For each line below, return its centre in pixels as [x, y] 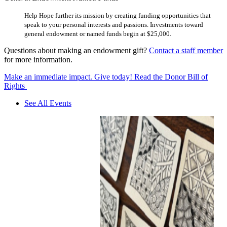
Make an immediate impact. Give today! [69, 77]
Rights [15, 86]
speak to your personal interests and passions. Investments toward [114, 24]
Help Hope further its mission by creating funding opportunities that [118, 15]
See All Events [48, 103]
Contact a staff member [186, 50]
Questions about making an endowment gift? [77, 50]
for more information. [38, 59]
